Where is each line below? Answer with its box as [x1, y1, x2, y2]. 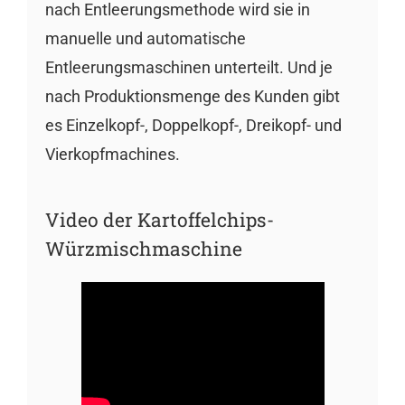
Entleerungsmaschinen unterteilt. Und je [44, 58, 333, 77]
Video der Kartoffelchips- [44, 207, 274, 232]
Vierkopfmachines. [44, 145, 180, 164]
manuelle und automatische [44, 29, 246, 48]
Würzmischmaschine [44, 236, 242, 261]
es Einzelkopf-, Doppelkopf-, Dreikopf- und [44, 116, 342, 135]
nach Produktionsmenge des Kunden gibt [44, 87, 340, 106]
